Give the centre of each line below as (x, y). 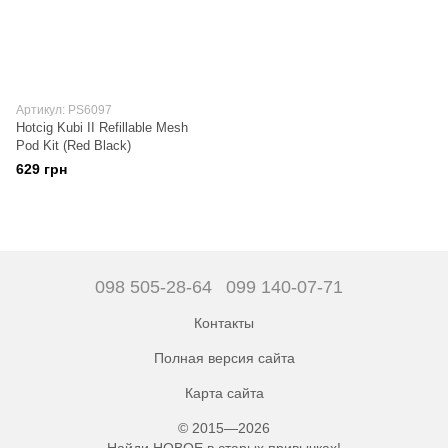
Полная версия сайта (224, 358)
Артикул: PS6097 (64, 110)
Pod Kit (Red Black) (73, 145)
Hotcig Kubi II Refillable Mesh (102, 127)
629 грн (41, 169)
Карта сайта (224, 393)
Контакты (224, 323)
